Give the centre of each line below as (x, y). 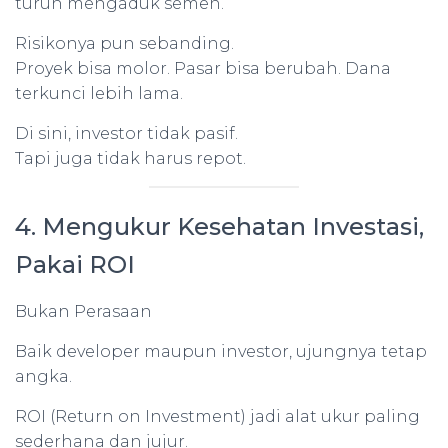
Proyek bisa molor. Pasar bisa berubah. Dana (203, 68)
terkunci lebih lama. (99, 93)
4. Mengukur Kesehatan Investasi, (219, 226)
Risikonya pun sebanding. (124, 43)
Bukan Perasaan (83, 311)
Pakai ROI (75, 264)
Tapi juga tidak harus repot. (130, 158)
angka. (43, 376)
